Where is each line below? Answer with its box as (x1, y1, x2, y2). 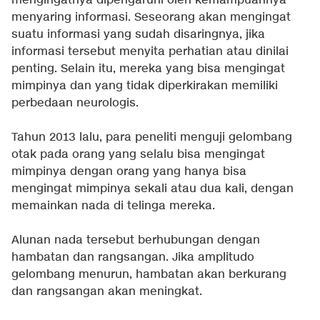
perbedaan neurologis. (11, 95, 139, 111)
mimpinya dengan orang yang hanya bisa (11, 164, 246, 179)
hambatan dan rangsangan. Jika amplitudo (11, 249, 254, 265)
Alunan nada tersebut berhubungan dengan (11, 232, 260, 248)
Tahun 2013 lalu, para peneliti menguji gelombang (11, 129, 292, 145)
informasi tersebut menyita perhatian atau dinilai (11, 44, 289, 59)
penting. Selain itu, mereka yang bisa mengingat (11, 61, 285, 76)
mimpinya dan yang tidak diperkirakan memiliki (11, 78, 278, 94)
